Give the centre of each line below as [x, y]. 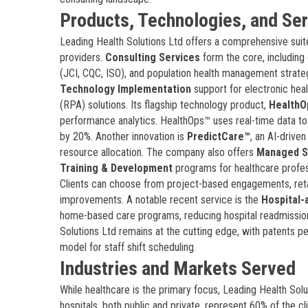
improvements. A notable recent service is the [161, 200]
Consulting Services [153, 57]
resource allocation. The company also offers [158, 152]
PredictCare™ [219, 136]
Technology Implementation [125, 89]
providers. [82, 57]
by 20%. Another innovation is [123, 136]
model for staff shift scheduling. [128, 247]
